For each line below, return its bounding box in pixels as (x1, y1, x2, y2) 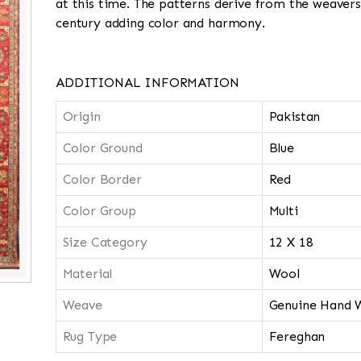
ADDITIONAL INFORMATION (56, 75, 239, 90)
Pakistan (268, 109, 321, 124)
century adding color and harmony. (56, 15, 265, 31)
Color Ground (62, 140, 143, 156)
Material (62, 266, 113, 281)
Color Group (62, 203, 136, 218)
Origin (62, 109, 101, 124)
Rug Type (62, 329, 118, 344)
